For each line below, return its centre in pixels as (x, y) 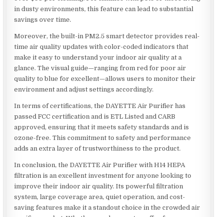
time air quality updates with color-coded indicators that (101, 46)
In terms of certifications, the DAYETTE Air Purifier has (100, 106)
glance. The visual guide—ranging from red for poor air (100, 68)
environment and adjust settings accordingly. (84, 89)
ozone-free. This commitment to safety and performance (103, 138)
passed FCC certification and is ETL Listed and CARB (95, 116)
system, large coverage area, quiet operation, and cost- (100, 197)
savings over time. (43, 19)
